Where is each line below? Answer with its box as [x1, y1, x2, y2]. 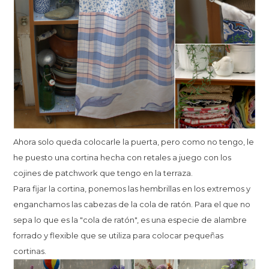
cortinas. [13, 246, 47, 256]
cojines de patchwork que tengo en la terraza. [13, 168, 195, 178]
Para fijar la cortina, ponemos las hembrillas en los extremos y [13, 183, 251, 193]
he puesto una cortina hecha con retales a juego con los [13, 152, 232, 162]
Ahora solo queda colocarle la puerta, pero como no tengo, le [13, 136, 255, 147]
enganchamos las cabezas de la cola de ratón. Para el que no [13, 199, 251, 209]
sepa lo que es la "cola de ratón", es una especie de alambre [13, 214, 247, 225]
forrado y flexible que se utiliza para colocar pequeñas [13, 230, 224, 240]
